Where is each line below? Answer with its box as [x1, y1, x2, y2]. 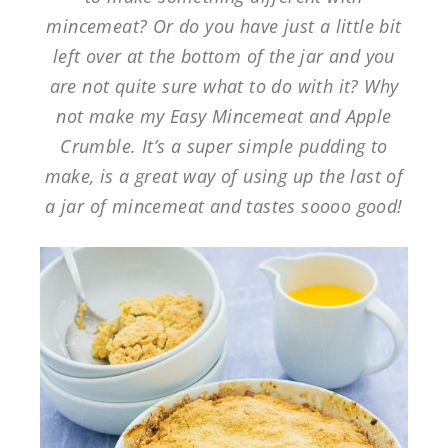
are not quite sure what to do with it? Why [49, 73, 399, 98]
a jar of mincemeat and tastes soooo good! [45, 193, 403, 218]
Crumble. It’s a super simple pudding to [60, 133, 388, 158]
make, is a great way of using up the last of [44, 163, 404, 188]
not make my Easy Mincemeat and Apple [56, 103, 392, 128]
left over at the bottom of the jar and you [53, 43, 395, 68]
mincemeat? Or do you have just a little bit [46, 13, 402, 38]
